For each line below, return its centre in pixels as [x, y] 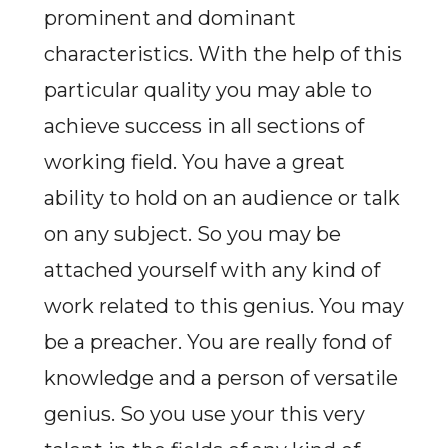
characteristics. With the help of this [222, 54]
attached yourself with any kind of [211, 270]
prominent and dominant [169, 18]
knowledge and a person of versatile [220, 378]
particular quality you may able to [207, 90]
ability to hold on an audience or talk [221, 198]
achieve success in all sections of [203, 126]
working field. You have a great [194, 162]
